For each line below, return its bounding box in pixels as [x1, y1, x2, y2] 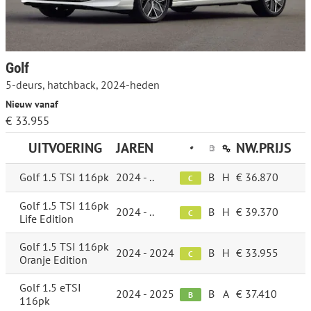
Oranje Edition [19, 253, 87, 267]
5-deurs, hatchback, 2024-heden [6, 78, 160, 92]
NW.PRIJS [236, 139, 292, 158]
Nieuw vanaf [6, 97, 58, 111]
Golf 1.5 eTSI [19, 280, 81, 295]
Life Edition [19, 212, 74, 226]
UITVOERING [28, 139, 102, 158]
